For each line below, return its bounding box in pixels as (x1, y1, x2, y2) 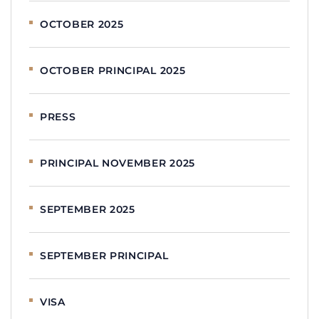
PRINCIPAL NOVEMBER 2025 (40, 156, 196, 169)
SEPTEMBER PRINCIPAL (40, 249, 169, 262)
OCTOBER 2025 (40, 17, 124, 31)
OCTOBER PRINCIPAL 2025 (40, 63, 186, 77)
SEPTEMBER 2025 (40, 202, 135, 216)
